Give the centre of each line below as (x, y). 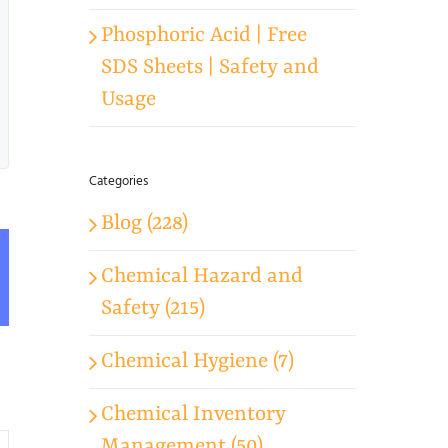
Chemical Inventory (194, 414)
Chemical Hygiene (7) (198, 361)
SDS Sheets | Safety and (210, 68)
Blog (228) (145, 223)
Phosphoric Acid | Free (204, 36)
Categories (119, 181)
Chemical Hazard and (202, 276)
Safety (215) (153, 308)
